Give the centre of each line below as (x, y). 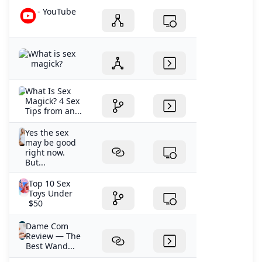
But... (36, 162)
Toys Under (50, 193)
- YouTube (57, 11)
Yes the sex (47, 132)
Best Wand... (51, 246)
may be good (51, 142)
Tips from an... (54, 111)
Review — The (54, 236)
